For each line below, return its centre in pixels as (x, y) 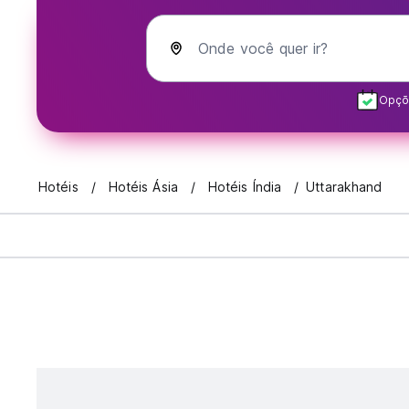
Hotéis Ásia (143, 187)
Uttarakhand (344, 187)
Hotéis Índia (245, 187)
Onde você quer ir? (263, 48)
